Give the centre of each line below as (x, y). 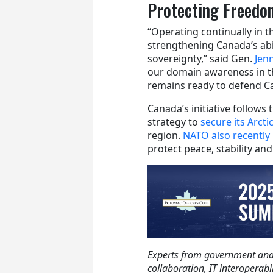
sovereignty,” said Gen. (201, 58)
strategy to (174, 122)
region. (165, 135)
